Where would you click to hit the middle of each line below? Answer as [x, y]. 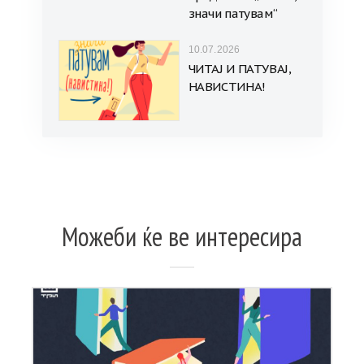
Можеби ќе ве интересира [182, 237]
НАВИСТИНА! [227, 87]
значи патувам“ [233, 14]
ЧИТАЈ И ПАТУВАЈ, [240, 69]
